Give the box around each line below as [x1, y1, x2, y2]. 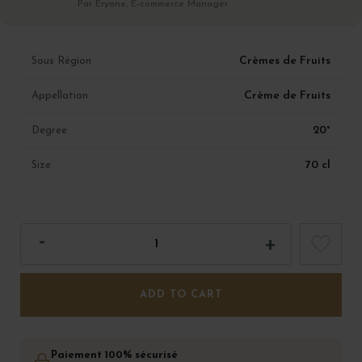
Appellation [32, 90, 88, 102]
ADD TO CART [139, 289, 223, 301]
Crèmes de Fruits [239, 55, 330, 68]
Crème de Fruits [244, 90, 330, 103]
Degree [32, 125, 67, 137]
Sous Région [32, 56, 91, 67]
